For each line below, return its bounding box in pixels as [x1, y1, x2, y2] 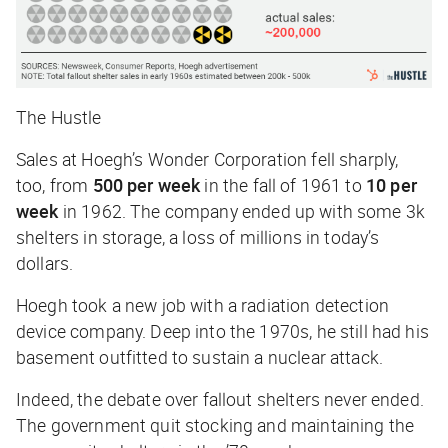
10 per [365, 173, 417, 198]
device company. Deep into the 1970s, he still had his [16, 319, 429, 344]
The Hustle [16, 105, 102, 130]
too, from [16, 173, 93, 198]
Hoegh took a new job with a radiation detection [16, 293, 390, 318]
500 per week [92, 173, 201, 198]
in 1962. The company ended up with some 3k [58, 199, 426, 224]
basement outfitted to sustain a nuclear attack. [16, 345, 384, 370]
